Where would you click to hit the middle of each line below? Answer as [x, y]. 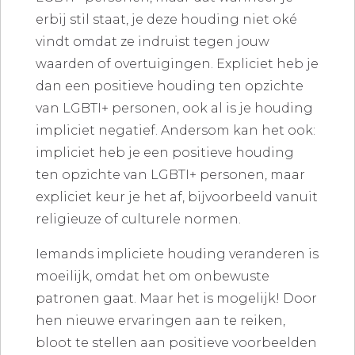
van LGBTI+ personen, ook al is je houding [174, 109]
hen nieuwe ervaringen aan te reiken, [160, 321]
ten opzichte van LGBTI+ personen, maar [170, 175]
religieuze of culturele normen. [139, 219]
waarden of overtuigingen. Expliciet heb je [177, 64]
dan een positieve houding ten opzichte [169, 86]
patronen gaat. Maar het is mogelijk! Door [176, 299]
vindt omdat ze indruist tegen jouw [152, 42]
